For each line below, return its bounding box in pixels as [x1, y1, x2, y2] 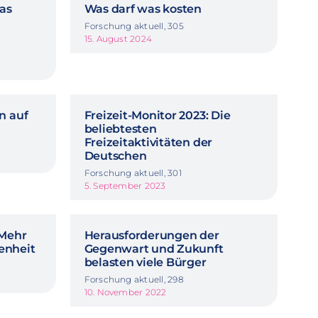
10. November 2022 [84, 286, 167, 297]
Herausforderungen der [84, 228, 219, 242]
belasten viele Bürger [84, 255, 207, 269]
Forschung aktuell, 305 [84, 20, 184, 31]
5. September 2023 [84, 180, 166, 191]
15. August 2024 [84, 33, 153, 44]
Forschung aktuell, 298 [84, 273, 184, 285]
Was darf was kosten [84, 1, 202, 16]
